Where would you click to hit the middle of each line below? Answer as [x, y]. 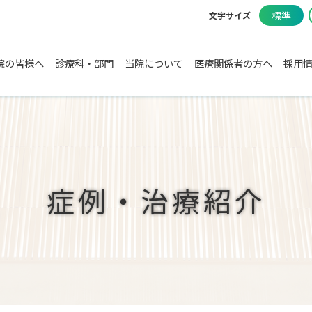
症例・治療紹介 [156, 201]
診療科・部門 [84, 63]
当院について [154, 63]
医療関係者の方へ [233, 63]
